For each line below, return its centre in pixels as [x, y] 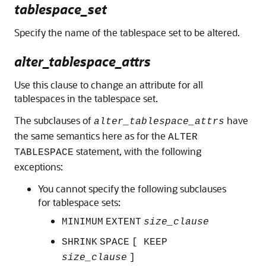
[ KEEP [150, 242]
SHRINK [80, 242]
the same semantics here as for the [91, 135]
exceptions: [39, 166]
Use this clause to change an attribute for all [109, 84]
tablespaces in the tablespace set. [86, 98]
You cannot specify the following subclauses [132, 188]
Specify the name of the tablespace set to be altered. [127, 32]
